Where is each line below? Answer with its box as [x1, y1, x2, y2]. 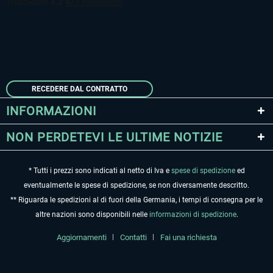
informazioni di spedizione [149, 210, 236, 219]
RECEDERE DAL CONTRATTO [32, 85, 127, 93]
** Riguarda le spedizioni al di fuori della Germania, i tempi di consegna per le [10, 196, 263, 205]
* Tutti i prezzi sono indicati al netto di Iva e [28, 166, 171, 175]
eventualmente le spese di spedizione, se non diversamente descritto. [24, 181, 249, 190]
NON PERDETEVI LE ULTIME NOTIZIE [6, 130, 222, 144]
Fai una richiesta [160, 233, 217, 243]
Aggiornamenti [56, 233, 107, 243]
